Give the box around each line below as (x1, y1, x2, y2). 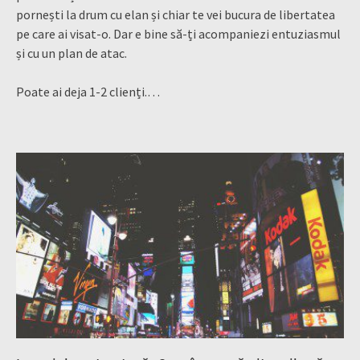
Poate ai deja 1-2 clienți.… (16, 83, 160, 100)
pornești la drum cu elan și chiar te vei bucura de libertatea (16, 6, 335, 22)
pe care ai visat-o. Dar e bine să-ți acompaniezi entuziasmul (16, 25, 341, 42)
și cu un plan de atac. (16, 44, 127, 61)
